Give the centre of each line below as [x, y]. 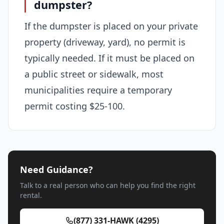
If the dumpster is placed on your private [111, 26]
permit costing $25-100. [75, 106]
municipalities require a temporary [98, 90]
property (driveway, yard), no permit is [105, 42]
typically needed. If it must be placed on [109, 58]
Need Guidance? [56, 169]
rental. [31, 195]
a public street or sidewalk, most [94, 74]
